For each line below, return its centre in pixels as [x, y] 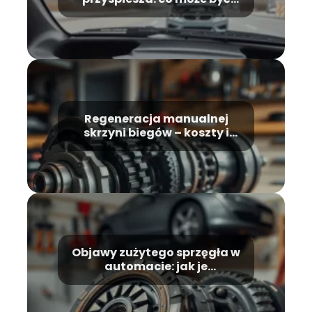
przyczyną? [156, 13]
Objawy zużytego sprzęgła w [156, 253]
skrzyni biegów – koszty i [156, 133]
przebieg [156, 147]
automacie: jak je [156, 267]
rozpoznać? [156, 281]
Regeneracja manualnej [156, 119]
